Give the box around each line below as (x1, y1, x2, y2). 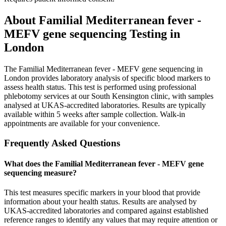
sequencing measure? (4, 168, 77, 178)
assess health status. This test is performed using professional (4, 83, 196, 92)
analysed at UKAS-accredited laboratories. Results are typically (4, 101, 206, 110)
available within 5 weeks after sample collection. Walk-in (4, 110, 185, 119)
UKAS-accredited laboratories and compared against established (4, 206, 208, 215)
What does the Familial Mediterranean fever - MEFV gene (4, 159, 204, 168)
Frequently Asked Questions (4, 137, 120, 148)
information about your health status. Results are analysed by (4, 197, 197, 206)
